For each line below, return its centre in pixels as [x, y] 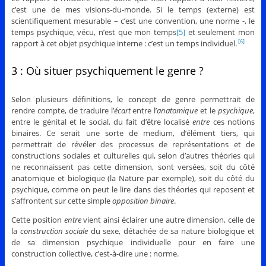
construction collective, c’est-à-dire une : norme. [95, 253]
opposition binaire [143, 200]
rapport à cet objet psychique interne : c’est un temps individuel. [124, 43]
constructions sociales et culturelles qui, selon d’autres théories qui [133, 155]
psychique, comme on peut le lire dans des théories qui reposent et [133, 189]
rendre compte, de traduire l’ [62, 110]
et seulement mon [220, 32]
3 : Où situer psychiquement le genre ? [107, 70]
